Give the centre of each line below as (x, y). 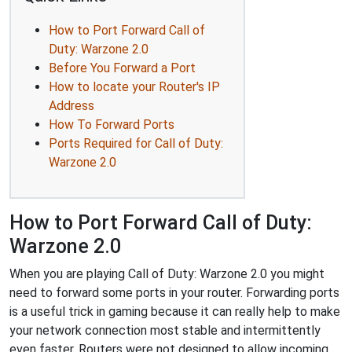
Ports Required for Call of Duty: (136, 143)
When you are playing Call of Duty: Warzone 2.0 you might (167, 273)
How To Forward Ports (112, 124)
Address (71, 105)
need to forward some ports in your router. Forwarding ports (174, 292)
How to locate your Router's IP (134, 86)
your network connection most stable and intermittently (165, 330)
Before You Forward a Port (122, 68)
